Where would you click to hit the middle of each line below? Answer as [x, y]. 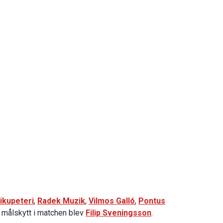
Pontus [152, 201]
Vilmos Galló [112, 201]
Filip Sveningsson [118, 213]
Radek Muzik [61, 201]
